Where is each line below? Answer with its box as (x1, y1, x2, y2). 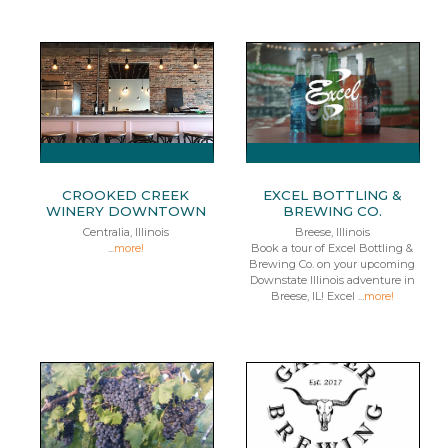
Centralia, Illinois (82, 225, 169, 239)
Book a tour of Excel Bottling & (251, 241, 414, 255)
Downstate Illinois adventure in (249, 273, 415, 287)
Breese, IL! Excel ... (270, 289, 364, 303)
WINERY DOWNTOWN (45, 203, 206, 219)
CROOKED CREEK (62, 187, 190, 203)
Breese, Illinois (294, 225, 370, 239)
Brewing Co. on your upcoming (249, 257, 416, 271)
